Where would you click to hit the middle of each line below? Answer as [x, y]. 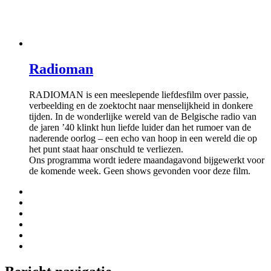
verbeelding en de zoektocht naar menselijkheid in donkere [141, 105]
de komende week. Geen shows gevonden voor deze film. [140, 171]
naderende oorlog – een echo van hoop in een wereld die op [143, 138]
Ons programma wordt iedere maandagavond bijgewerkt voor [147, 160]
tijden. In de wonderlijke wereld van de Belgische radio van [143, 116]
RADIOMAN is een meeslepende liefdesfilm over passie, [139, 94]
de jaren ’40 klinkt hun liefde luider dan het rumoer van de [140, 127]
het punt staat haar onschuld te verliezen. [106, 149]
